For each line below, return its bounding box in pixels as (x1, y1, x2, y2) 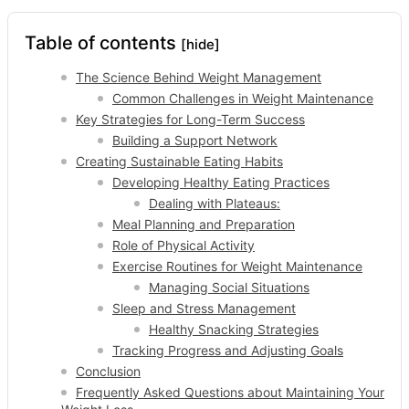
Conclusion (76, 363, 141, 379)
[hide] (181, 36, 220, 53)
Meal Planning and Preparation (112, 216, 295, 232)
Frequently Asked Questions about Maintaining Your (76, 384, 384, 400)
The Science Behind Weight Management (76, 69, 321, 85)
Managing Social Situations (149, 279, 309, 295)
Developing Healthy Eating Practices (112, 174, 330, 190)
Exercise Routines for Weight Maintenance (112, 258, 362, 274)
